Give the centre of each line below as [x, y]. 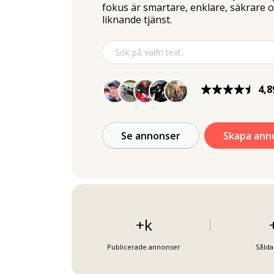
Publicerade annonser [144, 247]
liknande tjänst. [137, 20]
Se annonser [151, 135]
